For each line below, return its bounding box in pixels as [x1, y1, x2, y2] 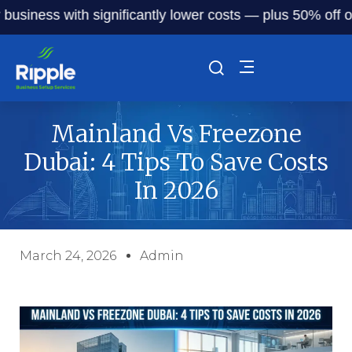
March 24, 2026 [20, 248, 116, 263]
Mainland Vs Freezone [50, 118, 302, 148]
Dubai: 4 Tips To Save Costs [24, 146, 328, 177]
